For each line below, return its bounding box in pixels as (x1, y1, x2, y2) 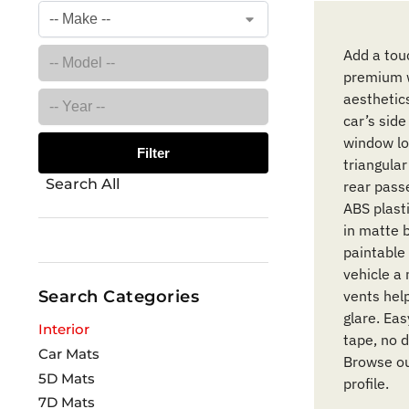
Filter (136, 144, 170, 161)
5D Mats (37, 369, 95, 387)
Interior (37, 320, 89, 339)
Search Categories (37, 286, 200, 307)
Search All (45, 174, 120, 193)
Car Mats (37, 344, 100, 362)
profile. (343, 374, 390, 393)
